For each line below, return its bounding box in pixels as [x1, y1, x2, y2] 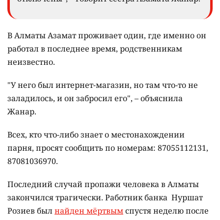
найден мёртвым [55, 205, 123, 216]
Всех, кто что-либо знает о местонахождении [7, 129, 185, 140]
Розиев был [7, 205, 55, 216]
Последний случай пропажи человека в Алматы [7, 178, 199, 190]
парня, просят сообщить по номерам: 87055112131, [7, 142, 208, 153]
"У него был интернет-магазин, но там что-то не [7, 79, 198, 90]
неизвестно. [7, 56, 55, 67]
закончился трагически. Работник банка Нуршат [7, 192, 203, 203]
